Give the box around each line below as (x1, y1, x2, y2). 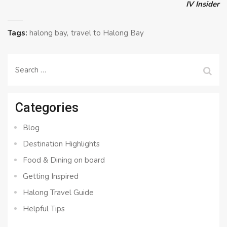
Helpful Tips (23, 204, 65, 214)
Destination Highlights (23, 139, 100, 149)
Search (15, 62, 38, 72)
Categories (15, 100, 79, 116)
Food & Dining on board (23, 155, 105, 166)
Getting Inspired (23, 171, 79, 182)
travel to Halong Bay (71, 28, 144, 39)
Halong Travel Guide (23, 187, 94, 198)
